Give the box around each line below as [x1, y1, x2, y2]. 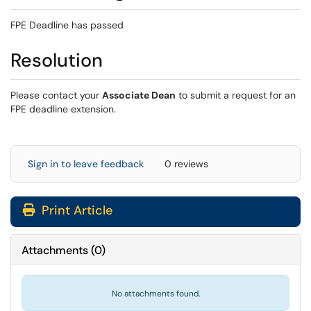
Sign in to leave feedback [28, 158, 144, 170]
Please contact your [10, 89, 102, 101]
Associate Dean [102, 89, 176, 101]
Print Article [38, 202, 112, 219]
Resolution [10, 48, 103, 72]
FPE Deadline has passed [10, 19, 124, 31]
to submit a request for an [176, 89, 296, 101]
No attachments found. [111, 288, 200, 299]
